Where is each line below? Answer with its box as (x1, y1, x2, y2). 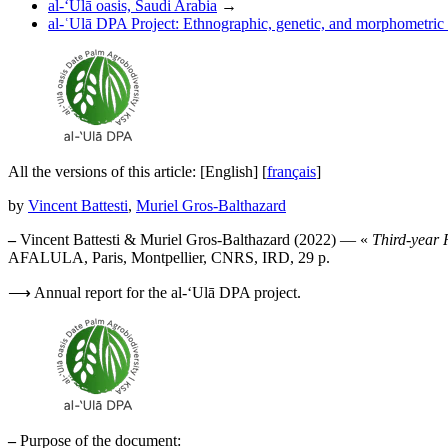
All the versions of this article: (8, 163, 200, 181)
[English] (200, 163, 258, 181)
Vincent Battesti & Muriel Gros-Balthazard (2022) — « (16, 231, 372, 249)
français (267, 163, 316, 181)
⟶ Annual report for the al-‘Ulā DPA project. (8, 284, 301, 302)
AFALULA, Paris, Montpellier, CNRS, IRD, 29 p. (8, 249, 330, 267)
